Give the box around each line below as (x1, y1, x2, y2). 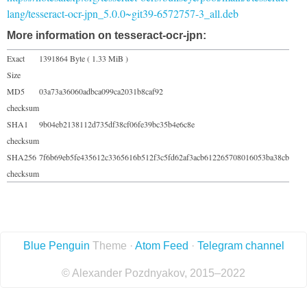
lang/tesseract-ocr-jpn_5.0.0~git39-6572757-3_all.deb (7, 5, 238, 21)
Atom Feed (134, 239, 188, 251)
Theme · (89, 239, 135, 251)
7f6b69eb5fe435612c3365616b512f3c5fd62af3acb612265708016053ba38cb (39, 151, 289, 162)
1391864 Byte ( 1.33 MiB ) (39, 52, 128, 64)
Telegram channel (197, 239, 284, 251)
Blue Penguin (23, 239, 90, 251)
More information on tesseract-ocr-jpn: (7, 29, 206, 41)
